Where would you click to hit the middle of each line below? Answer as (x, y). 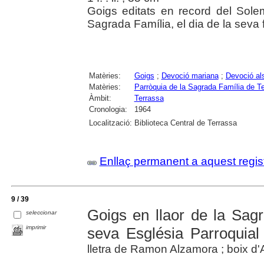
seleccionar (42, 212)
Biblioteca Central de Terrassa (185, 123)
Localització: (110, 123)
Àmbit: (100, 98)
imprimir (36, 227)
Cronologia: (108, 109)
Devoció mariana (190, 75)
